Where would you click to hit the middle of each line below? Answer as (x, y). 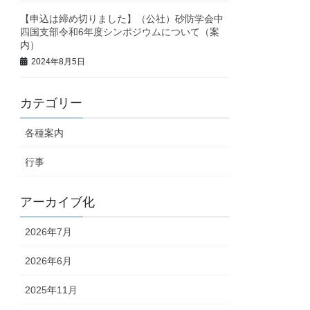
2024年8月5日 (58, 62)
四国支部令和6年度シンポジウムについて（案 (120, 31)
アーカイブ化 (58, 202)
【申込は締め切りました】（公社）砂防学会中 (122, 18)
